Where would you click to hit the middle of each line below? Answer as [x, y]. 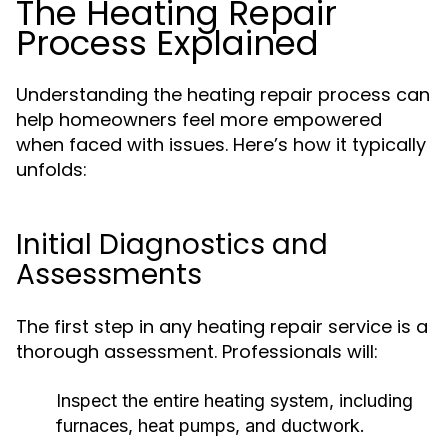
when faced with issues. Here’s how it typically [221, 144]
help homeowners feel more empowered [199, 119]
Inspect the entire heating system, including [234, 400]
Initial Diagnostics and [172, 244]
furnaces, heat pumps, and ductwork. [210, 425]
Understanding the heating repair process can [223, 94]
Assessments [109, 274]
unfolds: [51, 169]
